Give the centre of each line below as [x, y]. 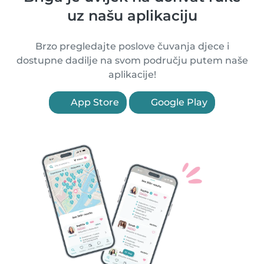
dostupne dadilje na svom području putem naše [132, 61]
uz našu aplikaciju [132, 16]
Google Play [178, 103]
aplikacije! [132, 75]
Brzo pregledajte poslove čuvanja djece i [132, 47]
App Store [94, 103]
